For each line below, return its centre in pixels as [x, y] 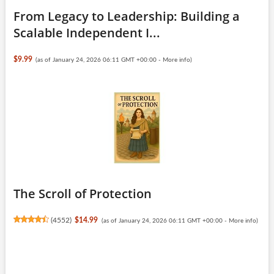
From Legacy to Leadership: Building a [126, 16]
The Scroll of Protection [82, 193]
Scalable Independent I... [87, 32]
